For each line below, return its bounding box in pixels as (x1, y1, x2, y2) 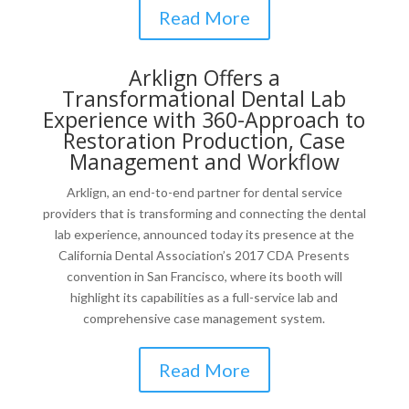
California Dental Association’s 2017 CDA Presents (58, 247, 351, 263)
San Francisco (146, 268, 225, 284)
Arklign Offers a (128, 63, 280, 92)
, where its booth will (224, 268, 342, 284)
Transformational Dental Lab (62, 84, 347, 113)
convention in (66, 268, 147, 284)
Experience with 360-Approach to (43, 105, 366, 134)
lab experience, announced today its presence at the (54, 226, 354, 242)
